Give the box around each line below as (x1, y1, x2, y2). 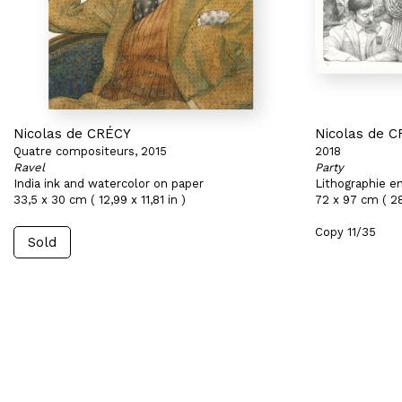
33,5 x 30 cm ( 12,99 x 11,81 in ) (13, 193, 186, 206)
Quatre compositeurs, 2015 (13, 144, 167, 158)
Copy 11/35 (315, 225, 376, 239)
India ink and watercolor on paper (13, 177, 204, 190)
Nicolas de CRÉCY (13, 126, 131, 142)
